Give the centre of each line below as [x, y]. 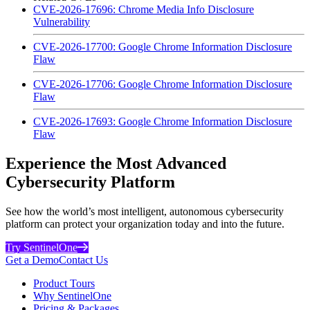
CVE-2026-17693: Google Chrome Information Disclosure [163, 121]
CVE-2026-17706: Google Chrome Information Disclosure [163, 84]
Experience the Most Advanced [116, 163]
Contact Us [83, 259]
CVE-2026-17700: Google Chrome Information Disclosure [163, 46]
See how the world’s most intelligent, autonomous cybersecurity [145, 211]
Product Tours [64, 283]
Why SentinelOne [72, 295]
